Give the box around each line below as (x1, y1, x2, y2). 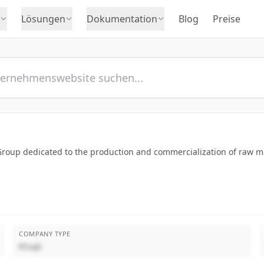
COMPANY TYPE (19, 229, 71, 238)
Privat (19, 241, 42, 252)
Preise (213, 12, 240, 25)
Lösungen (21, 12, 65, 25)
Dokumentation (87, 12, 157, 25)
